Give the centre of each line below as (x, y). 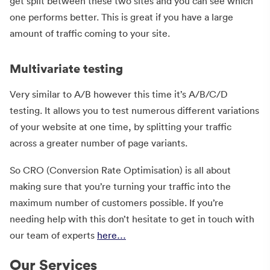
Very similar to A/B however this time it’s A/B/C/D (119, 94)
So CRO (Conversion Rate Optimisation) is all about (120, 170)
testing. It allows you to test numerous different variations (134, 111)
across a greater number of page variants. (99, 143)
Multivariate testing (66, 69)
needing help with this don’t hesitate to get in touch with (132, 219)
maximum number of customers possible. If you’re (117, 203)
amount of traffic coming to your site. (90, 33)
